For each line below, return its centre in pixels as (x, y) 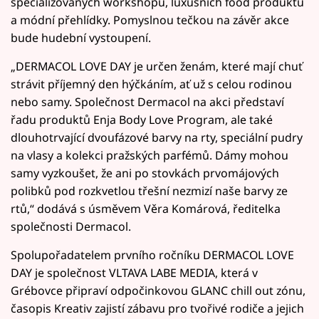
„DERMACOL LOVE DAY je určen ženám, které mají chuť (157, 66)
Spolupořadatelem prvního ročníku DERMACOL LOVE (152, 255)
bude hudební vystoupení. (81, 37)
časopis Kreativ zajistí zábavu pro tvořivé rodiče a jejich (157, 308)
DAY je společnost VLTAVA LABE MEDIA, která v (134, 272)
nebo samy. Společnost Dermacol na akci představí (147, 101)
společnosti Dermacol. (71, 226)
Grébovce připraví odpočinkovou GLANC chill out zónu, (158, 290)
